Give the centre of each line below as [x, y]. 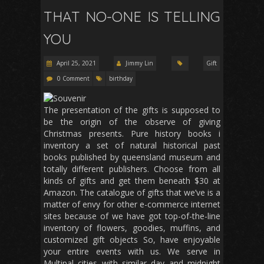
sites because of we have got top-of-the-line [132, 216]
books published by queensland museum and [132, 157]
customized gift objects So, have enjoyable [132, 240]
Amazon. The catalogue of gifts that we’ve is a [132, 193]
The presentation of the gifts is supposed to [132, 110]
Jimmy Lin [140, 63]
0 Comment [73, 79]
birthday [121, 79]
